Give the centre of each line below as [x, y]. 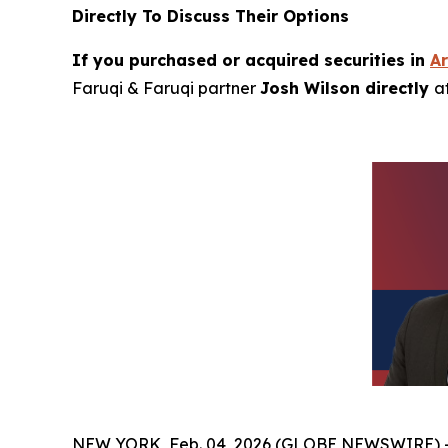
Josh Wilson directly [347, 87]
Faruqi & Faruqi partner [166, 87]
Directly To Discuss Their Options [210, 15]
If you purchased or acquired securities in [251, 59]
